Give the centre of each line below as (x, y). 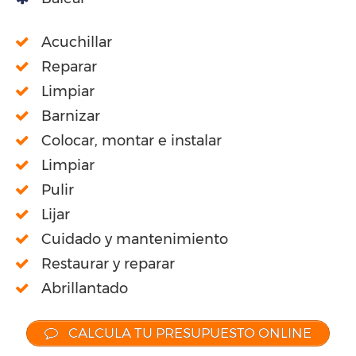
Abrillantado (85, 289)
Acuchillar (77, 43)
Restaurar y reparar (108, 264)
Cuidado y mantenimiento (135, 240)
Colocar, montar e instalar (132, 141)
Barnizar (71, 116)
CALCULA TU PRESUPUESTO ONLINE (188, 333)
